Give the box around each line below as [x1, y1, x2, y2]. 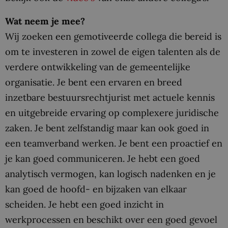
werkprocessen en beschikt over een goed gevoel [5, 213, 217, 225]
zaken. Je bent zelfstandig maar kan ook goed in [5, 122, 209, 134]
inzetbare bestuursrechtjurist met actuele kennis [5, 91, 215, 103]
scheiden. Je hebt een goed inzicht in [5, 198, 164, 210]
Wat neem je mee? [5, 15, 85, 27]
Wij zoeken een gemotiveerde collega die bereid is [5, 30, 221, 42]
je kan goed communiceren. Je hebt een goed [5, 152, 200, 164]
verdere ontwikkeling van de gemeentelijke [5, 61, 190, 73]
